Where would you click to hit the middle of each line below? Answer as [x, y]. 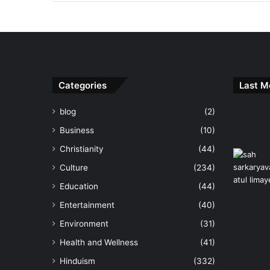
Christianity [82, 149]
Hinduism [77, 261]
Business [77, 130]
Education [79, 187]
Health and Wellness [99, 243]
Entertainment [87, 205]
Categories [83, 86]
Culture [74, 168]
